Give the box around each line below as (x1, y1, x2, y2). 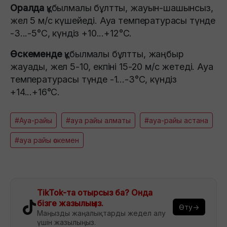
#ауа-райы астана (144, 116, 208, 125)
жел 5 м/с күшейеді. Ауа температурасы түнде (10, 15, 216, 26)
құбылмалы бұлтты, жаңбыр (64, 48, 184, 59)
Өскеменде (10, 48, 65, 59)
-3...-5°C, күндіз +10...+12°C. (10, 27, 132, 39)
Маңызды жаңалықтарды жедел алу (37, 208, 166, 217)
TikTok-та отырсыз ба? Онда (37, 187, 153, 198)
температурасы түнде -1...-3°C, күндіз (10, 73, 177, 85)
